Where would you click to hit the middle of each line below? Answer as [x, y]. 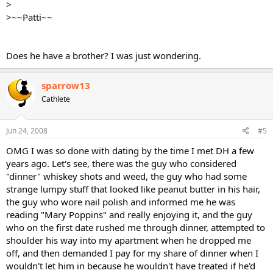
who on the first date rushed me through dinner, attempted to [136, 227]
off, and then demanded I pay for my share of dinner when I [132, 253]
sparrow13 [66, 85]
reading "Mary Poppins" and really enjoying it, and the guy [129, 214]
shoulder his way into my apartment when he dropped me [129, 240]
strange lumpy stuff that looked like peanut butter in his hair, [133, 189]
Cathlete [56, 99]
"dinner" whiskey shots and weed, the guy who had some [126, 176]
